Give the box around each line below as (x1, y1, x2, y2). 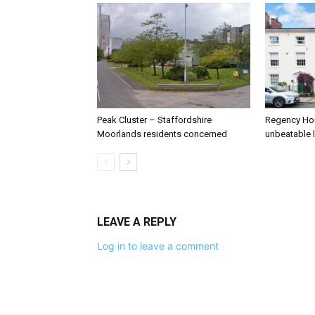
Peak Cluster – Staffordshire (97, 115, 212, 126)
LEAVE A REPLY (97, 215, 176, 229)
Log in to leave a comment (97, 240, 219, 252)
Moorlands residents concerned (97, 129, 227, 140)
